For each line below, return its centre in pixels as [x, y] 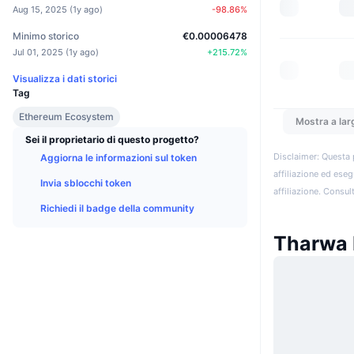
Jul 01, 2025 [38, 52]
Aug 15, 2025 [40, 9]
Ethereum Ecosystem [66, 116]
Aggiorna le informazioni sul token [119, 157]
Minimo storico [46, 36]
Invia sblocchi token [86, 183]
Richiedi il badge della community [117, 208]
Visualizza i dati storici [65, 78]
